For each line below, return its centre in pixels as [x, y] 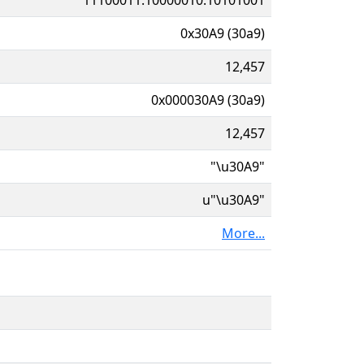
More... [243, 233]
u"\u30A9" [234, 199]
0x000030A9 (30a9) [208, 100]
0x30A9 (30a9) [223, 33]
